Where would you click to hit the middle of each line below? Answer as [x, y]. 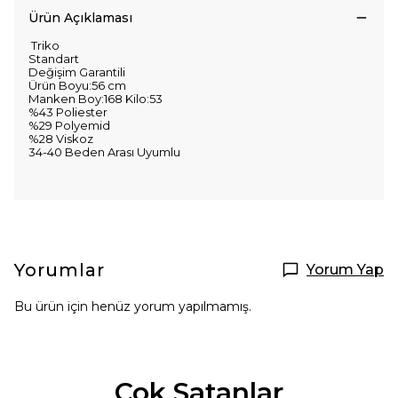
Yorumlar [60, 270]
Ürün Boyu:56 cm [77, 85]
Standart [54, 59]
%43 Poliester [68, 112]
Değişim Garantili [77, 72]
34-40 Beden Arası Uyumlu [104, 152]
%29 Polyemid [69, 125]
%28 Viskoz [61, 139]
